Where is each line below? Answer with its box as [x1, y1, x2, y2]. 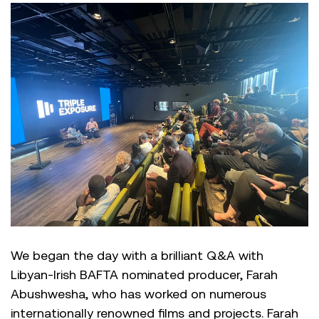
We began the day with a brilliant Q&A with [11, 247, 263, 263]
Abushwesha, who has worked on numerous [11, 286, 266, 301]
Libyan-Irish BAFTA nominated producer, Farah [11, 266, 278, 282]
